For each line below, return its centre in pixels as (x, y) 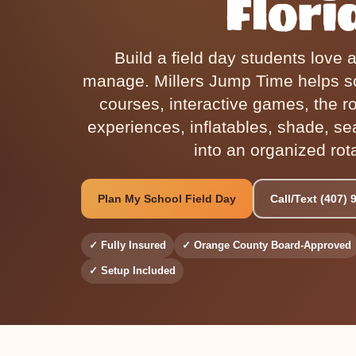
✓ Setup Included (132, 271)
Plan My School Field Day (167, 199)
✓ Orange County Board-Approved (267, 245)
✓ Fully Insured (128, 245)
